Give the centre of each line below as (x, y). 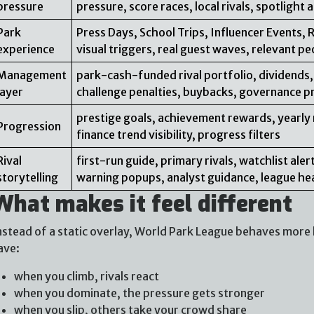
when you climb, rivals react (86, 276)
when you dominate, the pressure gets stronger (139, 293)
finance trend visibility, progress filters (179, 134)
